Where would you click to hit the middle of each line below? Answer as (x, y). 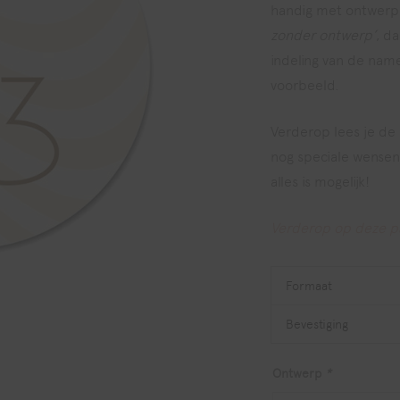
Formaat (309, 286)
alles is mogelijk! (320, 182)
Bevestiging (317, 324)
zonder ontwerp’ (323, 35)
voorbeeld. (305, 85)
